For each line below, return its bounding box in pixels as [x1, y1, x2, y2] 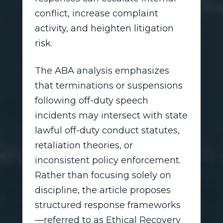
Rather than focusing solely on [34, 169, 171, 181]
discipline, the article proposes [34, 184, 171, 196]
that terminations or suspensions [34, 80, 183, 91]
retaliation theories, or [34, 139, 133, 151]
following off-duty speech [34, 95, 148, 106]
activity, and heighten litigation [34, 22, 174, 34]
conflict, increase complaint [34, 7, 158, 19]
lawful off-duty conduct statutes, [34, 124, 180, 136]
